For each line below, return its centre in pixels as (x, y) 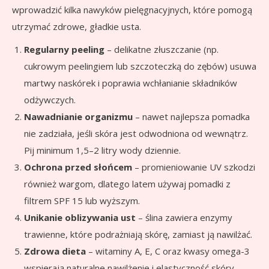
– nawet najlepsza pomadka (191, 116)
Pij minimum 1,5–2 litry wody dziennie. (102, 150)
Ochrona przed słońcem (78, 167)
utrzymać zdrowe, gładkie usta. (77, 26)
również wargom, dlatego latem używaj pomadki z (127, 183)
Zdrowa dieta (55, 251)
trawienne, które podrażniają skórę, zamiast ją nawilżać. (138, 234)
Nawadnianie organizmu (78, 116)
